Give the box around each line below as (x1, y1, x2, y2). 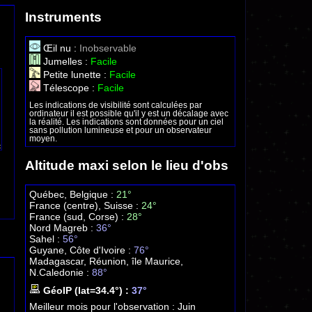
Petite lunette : (40, 68, 109, 80)
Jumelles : (40, 55, 91, 67)
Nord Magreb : (29, 221, 96, 233)
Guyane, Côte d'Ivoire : (29, 244, 134, 256)
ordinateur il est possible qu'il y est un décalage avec (29, 109, 228, 118)
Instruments (24, 9, 102, 24)
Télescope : (40, 81, 97, 93)
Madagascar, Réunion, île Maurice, (29, 255, 183, 267)
